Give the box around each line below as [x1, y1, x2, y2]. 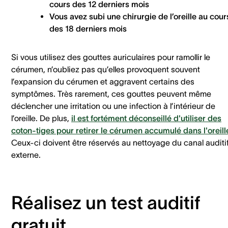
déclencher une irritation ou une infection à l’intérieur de [11, 101, 215, 110]
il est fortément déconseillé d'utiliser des [71, 113, 221, 123]
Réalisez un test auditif [11, 192, 200, 213]
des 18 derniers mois [49, 23, 129, 33]
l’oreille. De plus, [11, 113, 71, 123]
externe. [11, 150, 43, 159]
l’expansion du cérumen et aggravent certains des [11, 76, 194, 86]
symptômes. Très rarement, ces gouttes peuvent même [11, 89, 211, 98]
